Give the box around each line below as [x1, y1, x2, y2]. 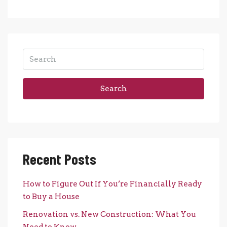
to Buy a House [23, 192, 80, 202]
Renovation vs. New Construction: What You [23, 210, 196, 219]
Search [100, 84, 127, 94]
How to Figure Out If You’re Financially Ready [23, 179, 202, 189]
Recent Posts [23, 150, 96, 168]
